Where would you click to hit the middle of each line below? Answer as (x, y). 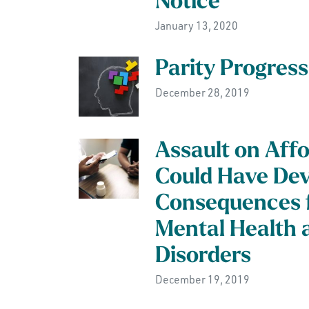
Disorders (203, 256)
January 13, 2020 (196, 26)
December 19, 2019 (202, 279)
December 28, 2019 (202, 92)
